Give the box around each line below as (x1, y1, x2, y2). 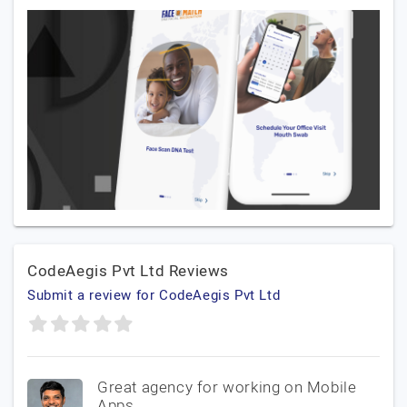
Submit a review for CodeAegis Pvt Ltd (27, 285, 281, 305)
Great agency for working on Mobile (97, 376, 357, 399)
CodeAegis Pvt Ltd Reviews (27, 260, 229, 283)
